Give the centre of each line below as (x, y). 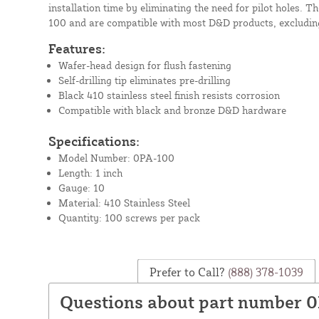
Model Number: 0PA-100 (116, 157)
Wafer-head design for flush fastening (145, 65)
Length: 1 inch (90, 172)
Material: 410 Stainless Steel (124, 202)
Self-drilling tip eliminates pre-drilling (144, 80)
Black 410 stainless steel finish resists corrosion (169, 95)
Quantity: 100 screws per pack (129, 217)
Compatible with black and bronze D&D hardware (172, 110)
